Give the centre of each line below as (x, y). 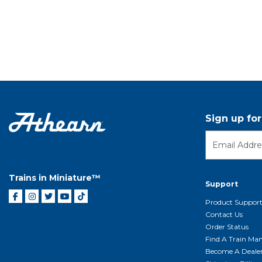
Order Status (227, 227)
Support (222, 184)
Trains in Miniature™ (55, 178)
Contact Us (224, 214)
